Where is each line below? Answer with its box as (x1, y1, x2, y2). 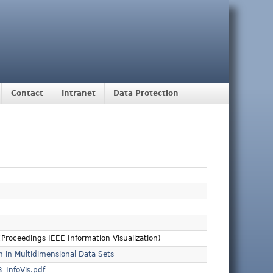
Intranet (61, 89, 96, 98)
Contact (10, 89, 43, 98)
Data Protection (113, 89, 179, 98)
